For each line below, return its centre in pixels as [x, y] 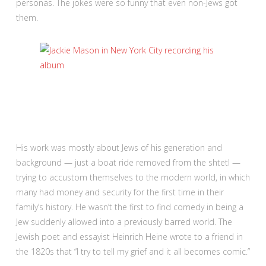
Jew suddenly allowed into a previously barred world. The [124, 221]
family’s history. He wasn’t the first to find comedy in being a [129, 207]
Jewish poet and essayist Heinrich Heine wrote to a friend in [129, 236]
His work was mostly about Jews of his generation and [119, 147]
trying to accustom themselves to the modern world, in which [133, 177]
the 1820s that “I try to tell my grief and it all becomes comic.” [133, 251]
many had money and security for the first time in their [120, 192]
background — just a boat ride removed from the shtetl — [128, 162]
